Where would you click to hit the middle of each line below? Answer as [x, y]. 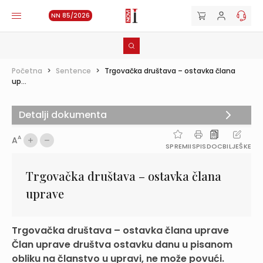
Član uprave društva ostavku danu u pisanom [122, 245]
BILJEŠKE [237, 146]
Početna [27, 71]
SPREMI [178, 146]
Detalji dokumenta [63, 115]
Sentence [73, 71]
